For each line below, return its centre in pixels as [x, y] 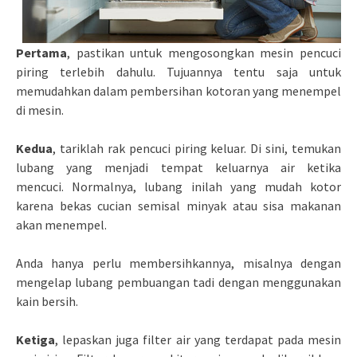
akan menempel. [61, 224]
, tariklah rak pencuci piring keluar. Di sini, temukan [197, 148]
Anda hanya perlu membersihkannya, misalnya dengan [178, 263]
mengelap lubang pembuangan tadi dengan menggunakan [178, 282]
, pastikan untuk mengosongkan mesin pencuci [204, 52]
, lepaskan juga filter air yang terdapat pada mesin [198, 339]
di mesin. [40, 110]
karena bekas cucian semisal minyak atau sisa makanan [178, 205]
